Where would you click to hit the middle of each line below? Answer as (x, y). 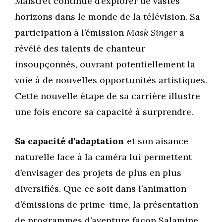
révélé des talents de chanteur (80, 49)
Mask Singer (152, 33)
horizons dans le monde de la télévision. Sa (108, 17)
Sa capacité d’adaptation (70, 141)
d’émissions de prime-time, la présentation (107, 205)
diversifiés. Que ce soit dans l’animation (101, 189)
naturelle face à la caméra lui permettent (103, 157)
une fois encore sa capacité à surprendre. (104, 112)
